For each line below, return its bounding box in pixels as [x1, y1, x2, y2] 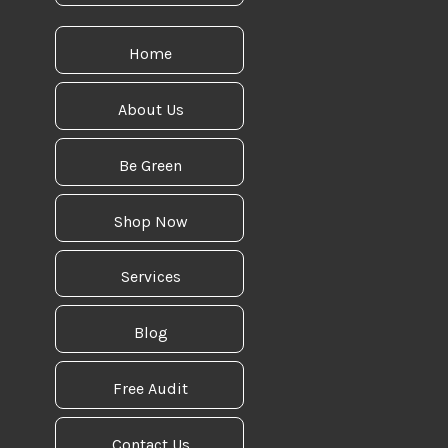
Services [120, 267, 181, 287]
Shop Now [113, 211, 188, 231]
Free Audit [113, 378, 189, 398]
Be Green [119, 155, 183, 175]
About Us [117, 99, 184, 119]
